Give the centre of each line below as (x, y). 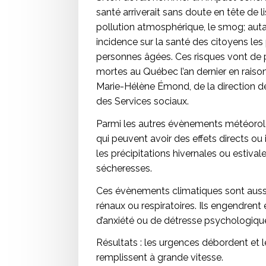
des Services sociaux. (142, 101)
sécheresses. (124, 168)
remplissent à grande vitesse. (160, 258)
